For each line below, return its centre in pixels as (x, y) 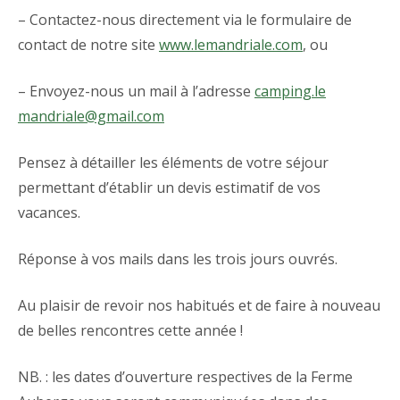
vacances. (49, 212)
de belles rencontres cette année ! (130, 330)
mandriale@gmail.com (91, 116)
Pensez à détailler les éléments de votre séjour (173, 162)
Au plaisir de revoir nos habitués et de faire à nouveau (199, 305)
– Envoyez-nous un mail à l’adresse (136, 91)
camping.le (290, 91)
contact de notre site (88, 44)
